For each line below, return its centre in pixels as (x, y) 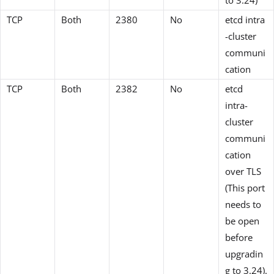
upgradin (244, 254)
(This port (245, 187)
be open (242, 220)
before (239, 237)
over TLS (243, 171)
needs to (243, 204)
